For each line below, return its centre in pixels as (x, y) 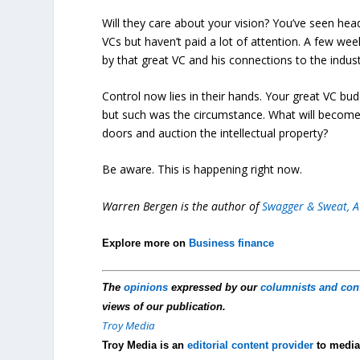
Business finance (232, 243)
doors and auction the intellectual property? (215, 133)
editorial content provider (251, 346)
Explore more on (146, 243)
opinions (146, 288)
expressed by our (215, 288)
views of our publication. (164, 307)
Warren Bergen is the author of (182, 206)
